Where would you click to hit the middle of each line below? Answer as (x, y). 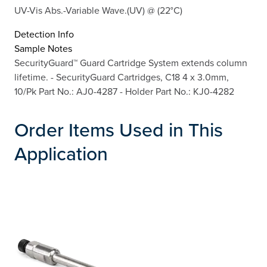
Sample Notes (43, 48)
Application (61, 153)
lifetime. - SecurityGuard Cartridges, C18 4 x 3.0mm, (122, 77)
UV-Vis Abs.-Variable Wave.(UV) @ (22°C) (98, 10)
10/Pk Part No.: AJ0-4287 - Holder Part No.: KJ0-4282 (124, 91)
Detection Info (44, 34)
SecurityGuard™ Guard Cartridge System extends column (131, 62)
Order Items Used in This (119, 129)
